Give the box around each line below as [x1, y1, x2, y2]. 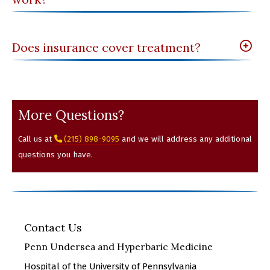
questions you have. [18, 149, 93, 160]
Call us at [18, 134, 54, 144]
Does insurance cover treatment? [12, 40, 201, 55]
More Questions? [18, 106, 128, 124]
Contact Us [24, 221, 82, 235]
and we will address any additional [119, 134, 252, 144]
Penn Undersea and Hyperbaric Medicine [24, 240, 213, 253]
